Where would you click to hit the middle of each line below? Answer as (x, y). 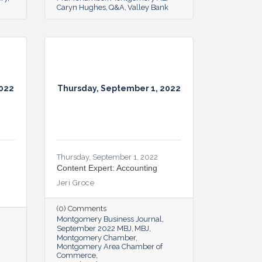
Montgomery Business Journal (109, 219)
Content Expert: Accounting (107, 168)
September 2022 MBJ (94, 228)
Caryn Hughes (81, 7)
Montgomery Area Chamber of (110, 246)
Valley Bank (148, 7)
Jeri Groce (75, 182)
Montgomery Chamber (96, 237)
